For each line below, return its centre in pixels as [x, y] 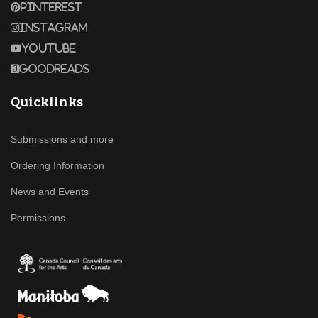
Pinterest [51, 7]
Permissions [38, 218]
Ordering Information [57, 166]
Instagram [54, 28]
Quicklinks [47, 103]
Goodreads [54, 69]
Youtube [49, 48]
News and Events [50, 192]
